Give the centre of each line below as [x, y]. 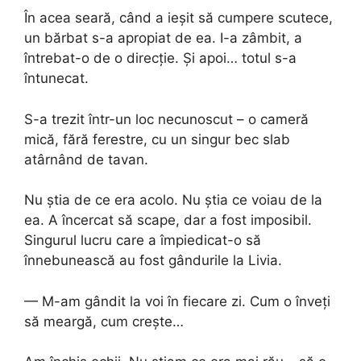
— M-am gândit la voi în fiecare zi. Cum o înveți [177, 301]
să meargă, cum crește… [104, 321]
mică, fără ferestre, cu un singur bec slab [157, 139]
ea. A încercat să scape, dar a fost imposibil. [168, 220]
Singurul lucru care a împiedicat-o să [143, 241]
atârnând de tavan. [86, 159]
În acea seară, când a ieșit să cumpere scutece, [178, 18]
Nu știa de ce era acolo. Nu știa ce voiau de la [173, 200]
